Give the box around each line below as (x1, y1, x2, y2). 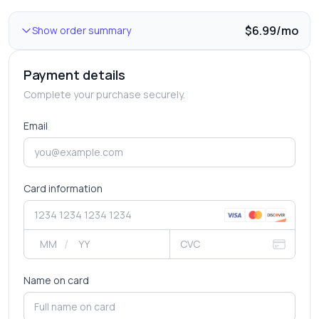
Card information (23, 182, 103, 195)
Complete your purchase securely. (23, 88, 185, 101)
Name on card (23, 273, 89, 287)
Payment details (23, 66, 125, 83)
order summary (58, 23, 131, 37)
